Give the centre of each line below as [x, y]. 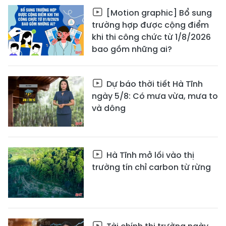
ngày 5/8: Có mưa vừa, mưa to [155, 96]
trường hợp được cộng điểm [150, 25]
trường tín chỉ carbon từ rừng [151, 167]
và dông [109, 108]
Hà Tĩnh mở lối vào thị [149, 155]
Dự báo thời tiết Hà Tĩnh [154, 84]
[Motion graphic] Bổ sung [158, 13]
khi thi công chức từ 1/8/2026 [151, 37]
